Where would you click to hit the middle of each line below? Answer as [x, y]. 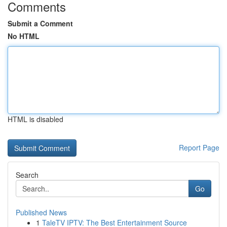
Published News [41, 212]
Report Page [199, 147]
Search [27, 175]
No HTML [24, 36]
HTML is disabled [35, 119]
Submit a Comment [40, 23]
